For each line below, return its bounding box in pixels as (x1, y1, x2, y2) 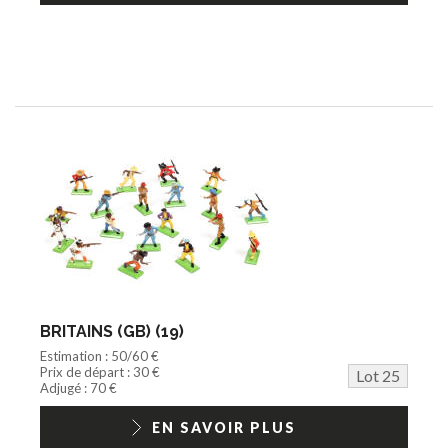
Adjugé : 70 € (40, 379, 117, 396)
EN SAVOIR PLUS (152, 418, 296, 436)
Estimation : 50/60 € (40, 347, 159, 364)
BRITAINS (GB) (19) (40, 321, 184, 341)
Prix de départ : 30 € (40, 363, 160, 380)
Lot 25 (356, 365, 400, 385)
